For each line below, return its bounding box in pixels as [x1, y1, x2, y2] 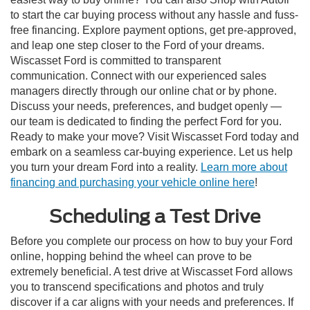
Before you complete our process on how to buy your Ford [10, 235, 293, 247]
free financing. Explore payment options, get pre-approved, [10, 24, 296, 36]
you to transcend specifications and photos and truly [10, 280, 264, 293]
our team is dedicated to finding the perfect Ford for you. [10, 115, 282, 127]
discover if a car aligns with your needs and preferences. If [10, 295, 293, 308]
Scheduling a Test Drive [49, 205, 261, 227]
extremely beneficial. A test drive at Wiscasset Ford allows [10, 265, 293, 277]
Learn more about [201, 161, 287, 173]
